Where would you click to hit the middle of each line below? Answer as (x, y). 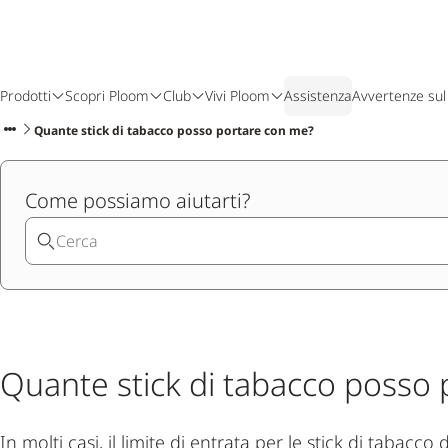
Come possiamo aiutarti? (137, 200)
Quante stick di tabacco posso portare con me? (174, 130)
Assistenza (318, 95)
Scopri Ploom (107, 95)
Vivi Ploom (237, 95)
